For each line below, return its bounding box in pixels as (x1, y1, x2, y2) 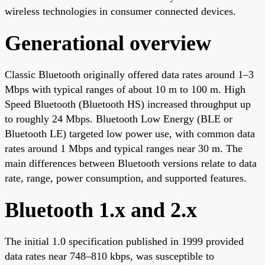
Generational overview (5, 31, 211, 55)
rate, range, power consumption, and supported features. (5, 172, 247, 184)
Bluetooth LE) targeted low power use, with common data (5, 127, 255, 140)
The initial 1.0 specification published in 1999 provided (5, 235, 244, 247)
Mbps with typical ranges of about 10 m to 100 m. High (5, 83, 245, 95)
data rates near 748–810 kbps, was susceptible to (5, 250, 214, 262)
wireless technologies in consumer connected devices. (5, 5, 236, 17)
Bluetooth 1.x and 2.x (5, 198, 197, 222)
